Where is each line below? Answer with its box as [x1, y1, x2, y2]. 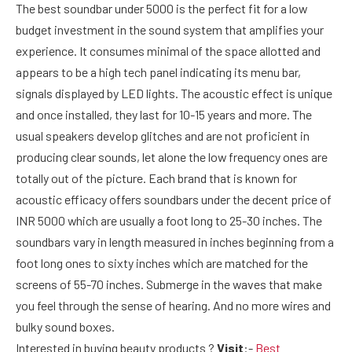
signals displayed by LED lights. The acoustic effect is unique [16, 85, 332, 101]
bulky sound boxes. [16, 318, 115, 334]
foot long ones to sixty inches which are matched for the [16, 255, 308, 270]
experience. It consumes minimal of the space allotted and [16, 42, 321, 58]
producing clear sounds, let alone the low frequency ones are [16, 148, 328, 164]
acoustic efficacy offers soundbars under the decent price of [16, 191, 332, 207]
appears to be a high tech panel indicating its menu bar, [16, 64, 301, 79]
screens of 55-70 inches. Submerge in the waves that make [16, 276, 322, 291]
